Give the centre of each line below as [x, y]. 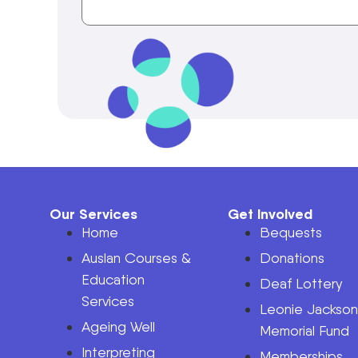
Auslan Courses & [136, 257]
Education [113, 279]
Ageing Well [118, 326]
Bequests [291, 232]
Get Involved [270, 213]
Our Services [93, 213]
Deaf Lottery [301, 283]
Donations [292, 257]
